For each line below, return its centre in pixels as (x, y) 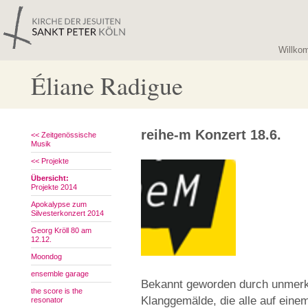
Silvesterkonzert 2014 (67, 213)
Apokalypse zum (59, 204)
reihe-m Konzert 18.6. (211, 135)
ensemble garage (60, 274)
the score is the (57, 291)
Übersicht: (50, 178)
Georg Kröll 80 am (61, 230)
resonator (47, 300)
